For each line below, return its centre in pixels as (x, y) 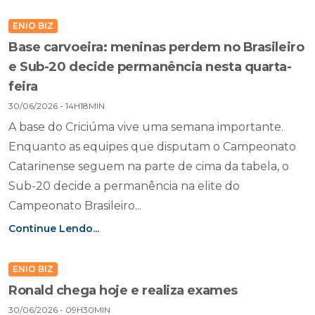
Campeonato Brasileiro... (75, 206)
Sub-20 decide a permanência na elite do (124, 186)
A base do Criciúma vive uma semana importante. (146, 127)
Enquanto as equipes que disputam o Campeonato (152, 147)
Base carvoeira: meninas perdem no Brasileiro (156, 47)
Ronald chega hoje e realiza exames (123, 290)
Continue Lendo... (54, 229)
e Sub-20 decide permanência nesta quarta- (150, 67)
